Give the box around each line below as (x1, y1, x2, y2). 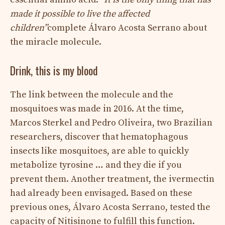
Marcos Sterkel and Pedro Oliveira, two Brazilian (10, 117, 212, 129)
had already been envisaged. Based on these (10, 187, 192, 199)
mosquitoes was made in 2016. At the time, (10, 102, 184, 115)
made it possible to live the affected (10, 8, 150, 20)
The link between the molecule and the (10, 88, 173, 100)
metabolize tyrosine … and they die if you (10, 159, 182, 171)
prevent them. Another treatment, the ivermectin (10, 173, 214, 185)
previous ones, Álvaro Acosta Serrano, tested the (10, 201, 210, 213)
